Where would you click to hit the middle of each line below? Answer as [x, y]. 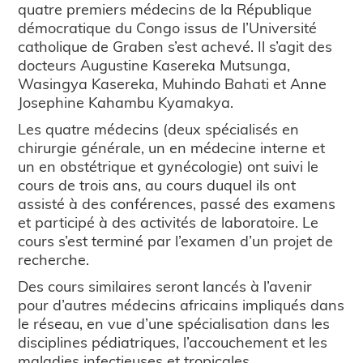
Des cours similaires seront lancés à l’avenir [165, 286]
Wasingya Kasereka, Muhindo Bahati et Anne [173, 83]
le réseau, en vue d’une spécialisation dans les [174, 323]
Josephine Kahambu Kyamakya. [126, 102]
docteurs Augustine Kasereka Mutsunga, [154, 65]
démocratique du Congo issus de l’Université [168, 28]
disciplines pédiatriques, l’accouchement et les [173, 342]
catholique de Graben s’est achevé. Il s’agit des [175, 46]
